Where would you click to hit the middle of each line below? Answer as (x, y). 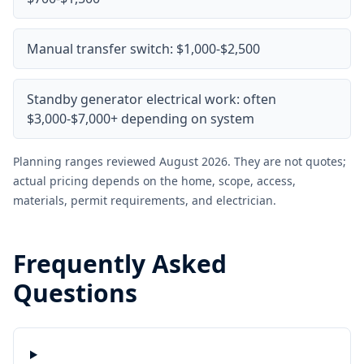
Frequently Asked (120, 264)
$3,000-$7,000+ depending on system (141, 119)
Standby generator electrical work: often (152, 99)
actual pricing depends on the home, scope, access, (154, 181)
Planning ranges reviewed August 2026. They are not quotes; (180, 161)
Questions (75, 293)
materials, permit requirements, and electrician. (145, 200)
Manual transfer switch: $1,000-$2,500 (143, 49)
